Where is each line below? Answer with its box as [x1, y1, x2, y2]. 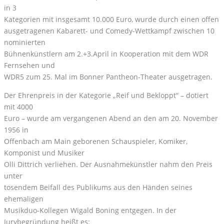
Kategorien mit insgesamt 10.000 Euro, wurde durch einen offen [4, 14, 219, 24]
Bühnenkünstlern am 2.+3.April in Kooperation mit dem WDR [4, 49, 208, 59]
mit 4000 [4, 102, 33, 112]
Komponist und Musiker [4, 148, 84, 158]
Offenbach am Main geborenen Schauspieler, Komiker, [4, 136, 187, 146]
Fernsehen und [4, 60, 55, 70]
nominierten [4, 37, 45, 47]
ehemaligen [4, 194, 43, 204]
